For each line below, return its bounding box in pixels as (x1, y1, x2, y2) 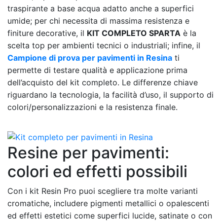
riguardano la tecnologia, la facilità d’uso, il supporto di (7, 89, 214, 100)
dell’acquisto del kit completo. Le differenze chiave (7, 77, 198, 87)
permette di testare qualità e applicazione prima (7, 65, 187, 75)
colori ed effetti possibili (7, 161, 187, 181)
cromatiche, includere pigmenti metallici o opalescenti (7, 198, 209, 208)
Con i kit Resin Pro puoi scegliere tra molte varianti (7, 185, 198, 196)
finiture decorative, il (7, 28, 87, 38)
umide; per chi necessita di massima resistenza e (7, 15, 189, 26)
